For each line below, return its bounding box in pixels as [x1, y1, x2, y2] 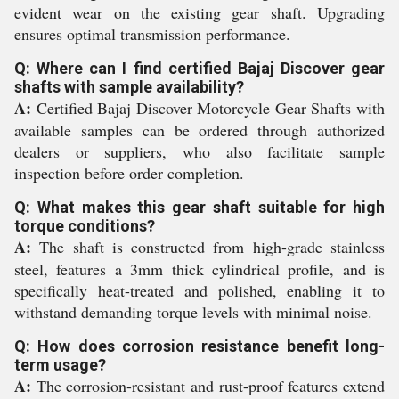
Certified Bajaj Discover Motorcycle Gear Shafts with [31, 97, 385, 118]
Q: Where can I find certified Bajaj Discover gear [14, 59, 385, 77]
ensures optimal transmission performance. [14, 23, 290, 45]
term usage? [14, 355, 106, 374]
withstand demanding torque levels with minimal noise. [14, 301, 372, 322]
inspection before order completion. [14, 162, 244, 183]
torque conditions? [14, 216, 155, 235]
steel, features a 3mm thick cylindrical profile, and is [14, 258, 385, 280]
